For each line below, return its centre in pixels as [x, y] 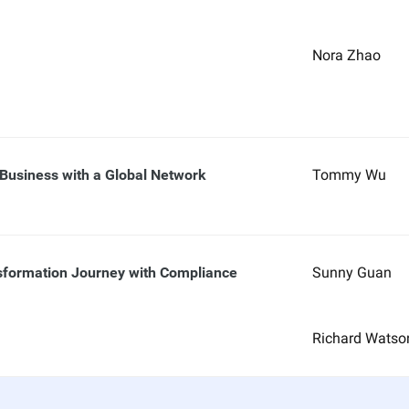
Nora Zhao [346, 55]
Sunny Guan [351, 273]
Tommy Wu [349, 175]
